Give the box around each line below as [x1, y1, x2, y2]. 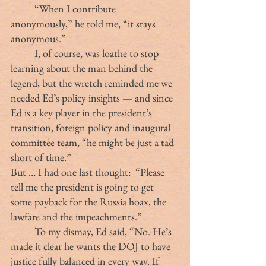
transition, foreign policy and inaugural [11, 120, 173, 134]
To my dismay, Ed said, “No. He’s [11, 224, 34, 238]
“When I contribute [11, 1, 34, 15]
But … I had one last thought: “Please [11, 164, 167, 179]
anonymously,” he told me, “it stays [11, 16, 158, 30]
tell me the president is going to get [11, 179, 156, 194]
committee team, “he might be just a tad [11, 135, 176, 149]
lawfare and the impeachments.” [11, 209, 142, 223]
